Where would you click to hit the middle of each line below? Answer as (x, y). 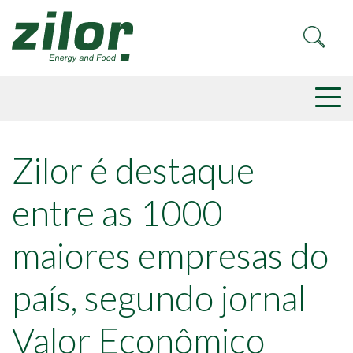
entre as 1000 (117, 213)
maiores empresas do (170, 255)
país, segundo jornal (159, 298)
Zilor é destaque (133, 170)
